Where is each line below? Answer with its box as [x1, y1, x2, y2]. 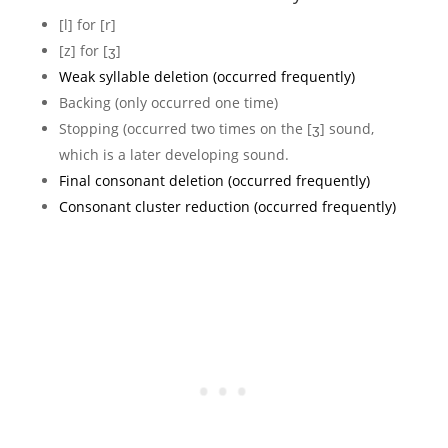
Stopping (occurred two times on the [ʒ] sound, [58, 118, 374, 138]
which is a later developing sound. [58, 144, 289, 164]
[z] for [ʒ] [58, 40, 121, 60]
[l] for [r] [58, 14, 116, 34]
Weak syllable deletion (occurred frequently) [58, 66, 355, 86]
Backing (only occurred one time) [58, 92, 278, 112]
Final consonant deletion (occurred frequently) [58, 170, 370, 190]
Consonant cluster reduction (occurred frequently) [58, 196, 396, 216]
